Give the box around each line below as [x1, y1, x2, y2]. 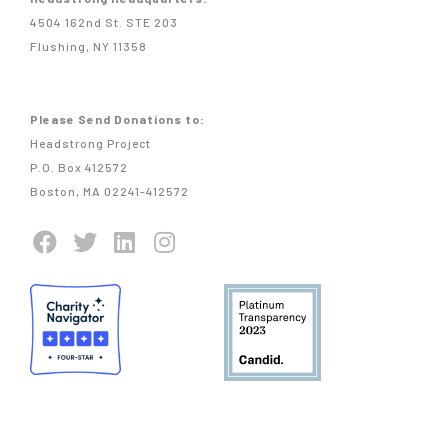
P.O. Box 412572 [30, 160, 128, 174]
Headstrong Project [30, 136, 151, 150]
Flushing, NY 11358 [30, 39, 147, 53]
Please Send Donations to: [30, 112, 205, 126]
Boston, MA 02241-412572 [30, 184, 189, 198]
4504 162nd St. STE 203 [30, 15, 178, 29]
